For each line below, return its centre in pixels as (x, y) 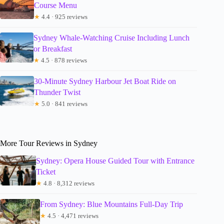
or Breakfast (52, 49)
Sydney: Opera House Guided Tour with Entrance (115, 160)
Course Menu (56, 5)
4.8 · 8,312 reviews (68, 183)
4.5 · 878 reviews (63, 60)
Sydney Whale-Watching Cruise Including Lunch (111, 38)
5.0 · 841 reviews (64, 104)
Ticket (45, 171)
